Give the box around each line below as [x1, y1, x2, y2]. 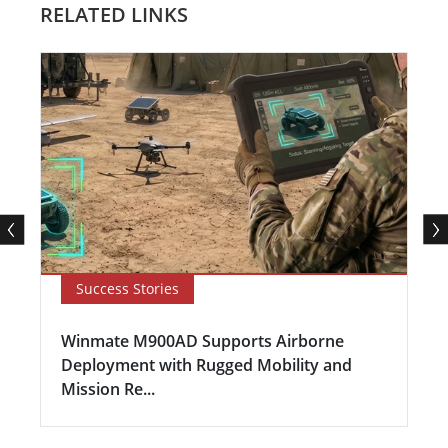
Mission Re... [61, 377, 155, 400]
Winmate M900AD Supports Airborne [61, 329, 344, 352]
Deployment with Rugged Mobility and [61, 353, 352, 376]
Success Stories [76, 278, 179, 298]
